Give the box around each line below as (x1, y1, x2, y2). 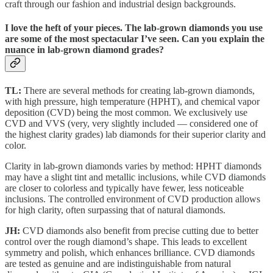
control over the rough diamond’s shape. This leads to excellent (5, 236, 247, 247)
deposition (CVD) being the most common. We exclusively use (5, 107, 247, 118)
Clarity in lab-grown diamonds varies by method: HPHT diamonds (5, 160, 261, 171)
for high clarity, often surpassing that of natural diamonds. (5, 204, 225, 215)
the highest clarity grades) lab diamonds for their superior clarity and (5, 129, 266, 140)
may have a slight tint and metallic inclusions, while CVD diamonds (5, 171, 266, 182)
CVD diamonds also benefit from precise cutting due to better (20, 225, 258, 236)
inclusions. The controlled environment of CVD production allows (5, 193, 260, 204)
